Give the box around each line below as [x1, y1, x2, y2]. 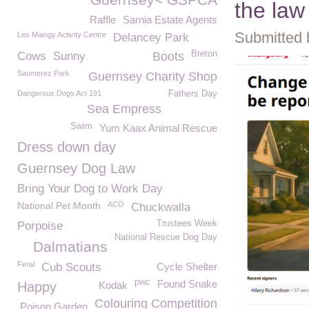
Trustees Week [157, 219, 217, 228]
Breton [191, 49, 217, 59]
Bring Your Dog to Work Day [17, 182, 163, 195]
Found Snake [157, 278, 217, 290]
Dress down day [17, 139, 116, 154]
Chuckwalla [131, 201, 190, 214]
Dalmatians [33, 239, 108, 255]
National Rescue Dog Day [114, 232, 217, 242]
